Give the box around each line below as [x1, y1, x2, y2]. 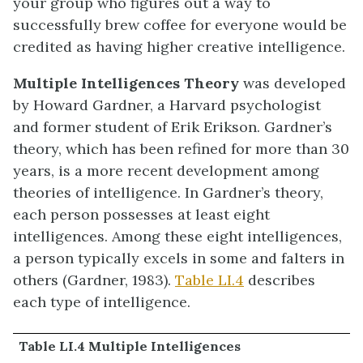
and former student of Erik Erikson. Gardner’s [13, 117, 332, 137]
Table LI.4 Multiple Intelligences [19, 337, 241, 354]
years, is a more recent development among [13, 161, 319, 181]
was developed [243, 74, 346, 93]
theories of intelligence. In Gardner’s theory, [13, 183, 323, 203]
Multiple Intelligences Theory [13, 74, 239, 93]
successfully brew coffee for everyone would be [13, 15, 347, 35]
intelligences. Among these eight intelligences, [13, 227, 342, 246]
